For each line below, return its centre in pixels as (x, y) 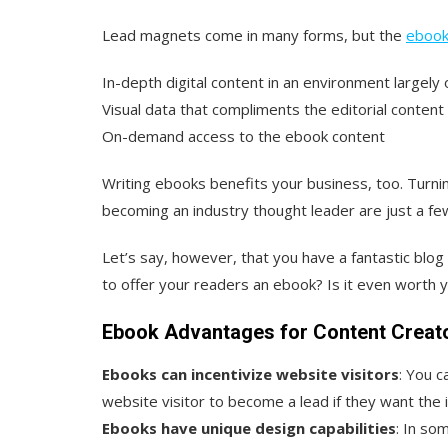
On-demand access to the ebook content (243, 135)
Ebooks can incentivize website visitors (250, 373)
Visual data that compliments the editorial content (273, 108)
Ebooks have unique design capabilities (249, 427)
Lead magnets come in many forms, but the (254, 34)
